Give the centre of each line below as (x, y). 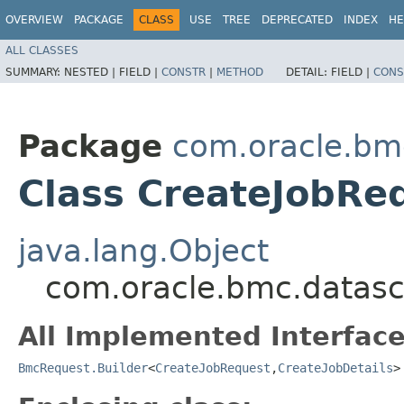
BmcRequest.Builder (83, 367)
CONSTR (184, 72)
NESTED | (92, 72)
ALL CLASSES (42, 50)
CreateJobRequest (213, 367)
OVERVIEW (34, 20)
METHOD (240, 72)
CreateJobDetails (335, 367)
